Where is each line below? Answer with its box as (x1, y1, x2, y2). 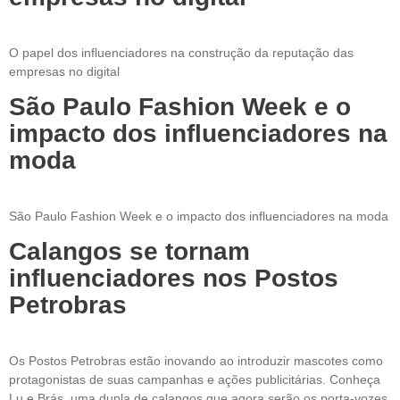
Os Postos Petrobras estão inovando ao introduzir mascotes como (9, 354, 383, 369)
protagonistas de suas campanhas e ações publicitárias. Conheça (9, 372, 380, 387)
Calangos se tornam (9, 237, 250, 266)
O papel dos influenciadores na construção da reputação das (9, 45, 354, 60)
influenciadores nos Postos (9, 264, 338, 293)
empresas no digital (9, 63, 120, 79)
